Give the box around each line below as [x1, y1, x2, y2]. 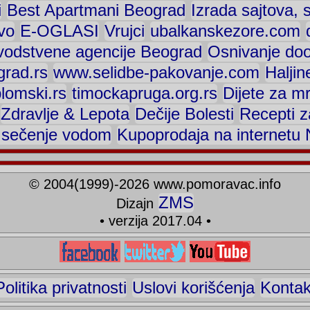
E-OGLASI [19, 21, 99, 40]
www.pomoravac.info [154, 176, 281, 192]
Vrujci [104, 21, 145, 40]
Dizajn [116, 196, 158, 211]
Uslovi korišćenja [131, 278, 255, 297]
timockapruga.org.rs [71, 84, 217, 102]
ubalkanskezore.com [149, 21, 300, 40]
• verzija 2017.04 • [99, 213, 211, 228]
